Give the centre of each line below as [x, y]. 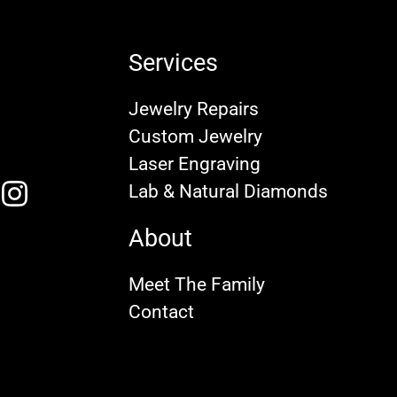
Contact [162, 312]
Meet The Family [197, 285]
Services [174, 63]
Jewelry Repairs [194, 109]
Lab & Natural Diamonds [229, 192]
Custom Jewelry [196, 137]
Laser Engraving [195, 164]
